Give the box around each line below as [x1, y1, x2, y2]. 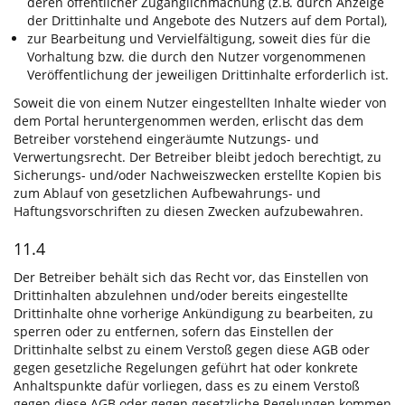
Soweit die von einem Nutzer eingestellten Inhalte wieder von [14, 94, 387, 112]
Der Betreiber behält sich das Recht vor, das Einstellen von [14, 268, 369, 287]
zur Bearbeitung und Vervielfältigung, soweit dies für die [27, 30, 371, 48]
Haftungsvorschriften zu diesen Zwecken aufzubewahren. [14, 202, 363, 221]
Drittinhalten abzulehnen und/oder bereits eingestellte [14, 287, 348, 305]
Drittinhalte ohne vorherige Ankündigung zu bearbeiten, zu [14, 305, 373, 323]
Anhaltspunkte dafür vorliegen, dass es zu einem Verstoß [14, 377, 360, 395]
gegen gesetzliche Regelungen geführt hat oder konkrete [14, 359, 358, 377]
